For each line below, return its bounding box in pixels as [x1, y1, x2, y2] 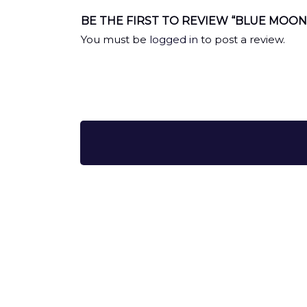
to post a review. [198, 33, 285, 46]
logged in [149, 33, 198, 46]
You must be [81, 33, 149, 46]
